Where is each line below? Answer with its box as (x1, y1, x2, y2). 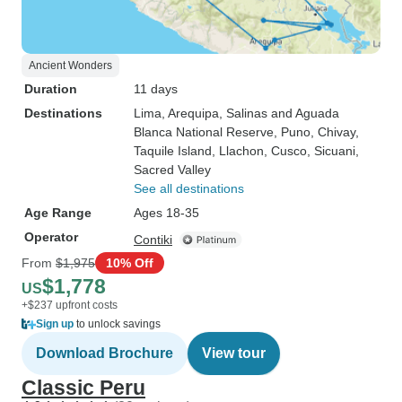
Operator (24, 230, 78, 244)
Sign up (36, 318, 74, 330)
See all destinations (134, 181, 244, 196)
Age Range (24, 205, 92, 220)
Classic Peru (22, 376, 145, 399)
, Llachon (212, 144, 264, 158)
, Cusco (264, 144, 307, 158)
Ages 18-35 (134, 205, 199, 220)
